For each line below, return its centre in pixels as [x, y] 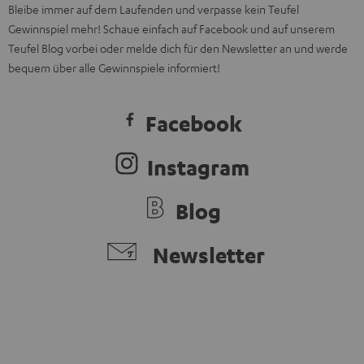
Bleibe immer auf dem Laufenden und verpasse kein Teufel [154, 9]
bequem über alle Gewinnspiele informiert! [114, 68]
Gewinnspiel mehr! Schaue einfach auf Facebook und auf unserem [171, 29]
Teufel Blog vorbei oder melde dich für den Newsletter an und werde [178, 48]
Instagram [198, 168]
